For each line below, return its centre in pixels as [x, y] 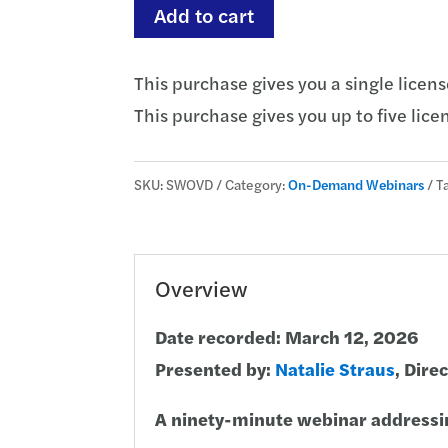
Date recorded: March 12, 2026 [287, 336]
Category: [257, 184]
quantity [168, 102]
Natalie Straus [335, 368]
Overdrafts [177, 70]
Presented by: [215, 368]
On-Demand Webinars [356, 184]
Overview [202, 287]
